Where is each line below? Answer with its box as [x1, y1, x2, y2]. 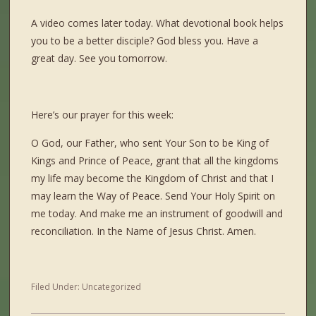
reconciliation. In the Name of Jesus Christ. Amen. [31, 224, 257, 238]
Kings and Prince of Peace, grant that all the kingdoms [31, 154, 279, 168]
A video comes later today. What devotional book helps [31, 16, 284, 30]
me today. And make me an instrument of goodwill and [31, 207, 284, 221]
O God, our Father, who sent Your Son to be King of [31, 136, 269, 150]
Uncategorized [82, 281, 142, 293]
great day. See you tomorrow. [31, 51, 168, 66]
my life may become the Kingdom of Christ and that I [31, 171, 274, 186]
